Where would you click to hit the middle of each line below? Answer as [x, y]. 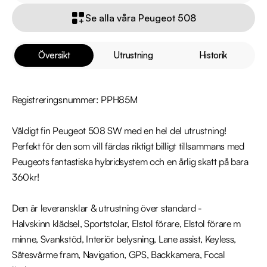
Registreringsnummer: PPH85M [75, 100]
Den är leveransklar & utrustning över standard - [108, 208]
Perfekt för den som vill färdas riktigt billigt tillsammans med [128, 146]
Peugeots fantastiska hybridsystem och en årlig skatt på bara [130, 162]
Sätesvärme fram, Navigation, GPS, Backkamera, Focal [119, 254]
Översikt [54, 55]
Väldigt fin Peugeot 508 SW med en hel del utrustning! [119, 131]
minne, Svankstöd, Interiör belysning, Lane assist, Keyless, [124, 239]
